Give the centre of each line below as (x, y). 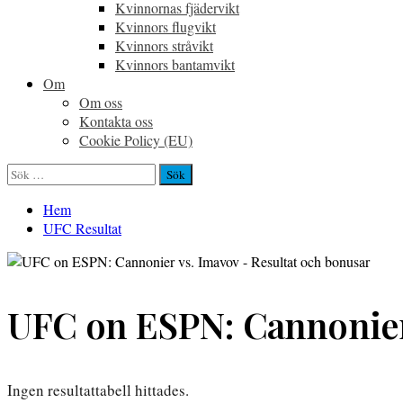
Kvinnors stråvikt (164, 45)
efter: (21, 191)
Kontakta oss (116, 121)
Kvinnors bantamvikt (175, 64)
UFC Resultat (82, 228)
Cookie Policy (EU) (136, 140)
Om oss (101, 102)
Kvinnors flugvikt (166, 27)
